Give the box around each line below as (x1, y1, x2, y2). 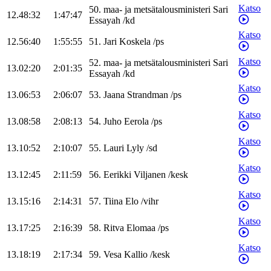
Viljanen (134, 169, 166, 180)
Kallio (124, 249, 148, 260)
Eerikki (103, 169, 131, 180)
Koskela (119, 36, 151, 47)
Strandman (127, 90, 168, 100)
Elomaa (126, 223, 155, 233)
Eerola (124, 116, 149, 127)
